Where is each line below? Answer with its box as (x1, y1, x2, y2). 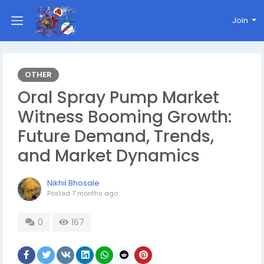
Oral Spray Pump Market (18, 86, 219, 109)
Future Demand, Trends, (18, 125, 214, 148)
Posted (47, 189, 72, 198)
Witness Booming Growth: (18, 105, 232, 128)
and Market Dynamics (18, 144, 200, 167)
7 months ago (72, 189, 118, 198)
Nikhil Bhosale (47, 177, 100, 189)
